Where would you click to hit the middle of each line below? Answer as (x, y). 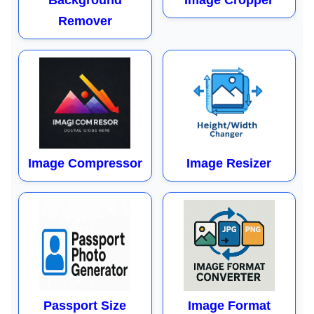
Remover (85, 21)
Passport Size (85, 306)
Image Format (229, 306)
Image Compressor (85, 163)
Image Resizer (229, 163)
